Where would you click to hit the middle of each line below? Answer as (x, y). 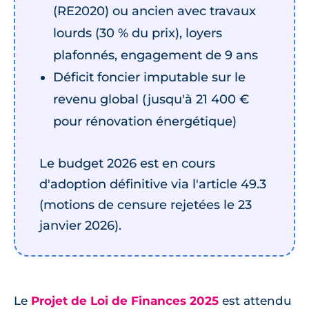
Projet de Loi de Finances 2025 (125, 301)
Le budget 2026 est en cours (127, 163)
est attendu (255, 301)
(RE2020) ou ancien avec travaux (154, 11)
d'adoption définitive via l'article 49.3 (153, 184)
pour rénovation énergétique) (145, 121)
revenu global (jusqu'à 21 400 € (151, 99)
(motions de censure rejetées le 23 (146, 205)
